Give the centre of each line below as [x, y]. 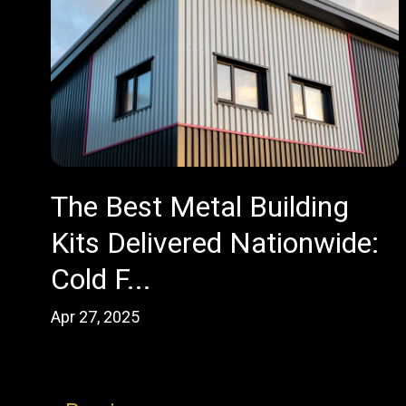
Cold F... [101, 279]
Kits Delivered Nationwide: [215, 243]
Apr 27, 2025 [95, 317]
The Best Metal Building [200, 207]
